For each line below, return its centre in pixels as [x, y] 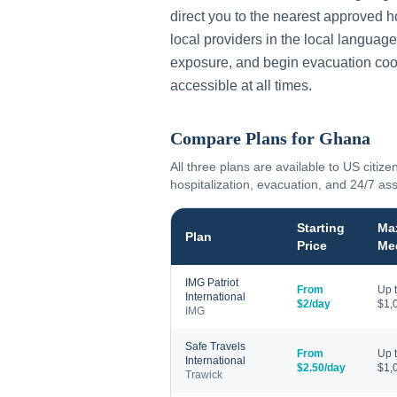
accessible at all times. [241, 86]
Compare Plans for [245, 138]
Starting [321, 228]
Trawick [204, 375]
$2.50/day [321, 368]
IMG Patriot [212, 283]
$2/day [314, 304]
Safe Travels [215, 346]
